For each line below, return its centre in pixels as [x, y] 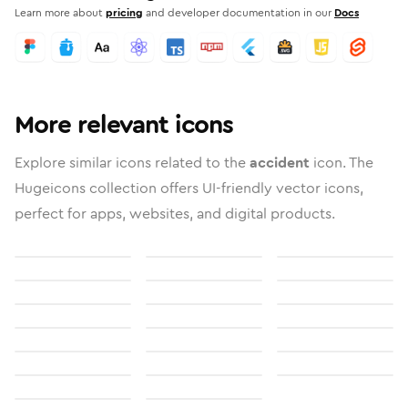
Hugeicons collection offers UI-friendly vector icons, [189, 188]
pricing [124, 13]
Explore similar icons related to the [132, 163]
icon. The [342, 163]
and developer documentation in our [239, 13]
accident [280, 163]
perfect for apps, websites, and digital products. [175, 214]
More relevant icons [124, 125]
